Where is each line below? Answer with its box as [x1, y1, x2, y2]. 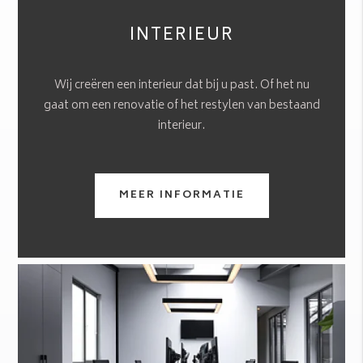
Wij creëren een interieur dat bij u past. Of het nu [53, 75, 310, 96]
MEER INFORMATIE [118, 186, 245, 204]
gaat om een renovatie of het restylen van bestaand [43, 95, 320, 116]
